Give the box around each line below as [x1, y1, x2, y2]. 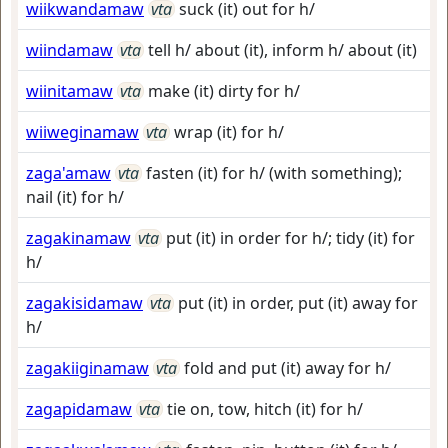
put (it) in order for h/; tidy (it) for [166, 227, 415, 249]
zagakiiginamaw [26, 357, 149, 379]
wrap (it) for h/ [174, 121, 284, 143]
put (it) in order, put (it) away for [178, 292, 418, 314]
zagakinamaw [26, 227, 131, 249]
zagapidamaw [26, 398, 132, 420]
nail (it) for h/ [26, 186, 124, 208]
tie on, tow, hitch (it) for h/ [167, 398, 363, 420]
